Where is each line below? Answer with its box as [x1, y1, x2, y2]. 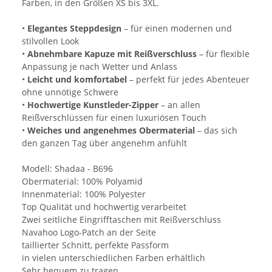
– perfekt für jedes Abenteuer [127, 73, 250, 86]
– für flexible [197, 48, 250, 60]
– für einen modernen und [121, 22, 232, 35]
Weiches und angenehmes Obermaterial [27, 124, 195, 137]
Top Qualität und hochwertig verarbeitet [22, 201, 186, 213]
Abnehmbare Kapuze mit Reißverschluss [27, 48, 197, 60]
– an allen [158, 99, 200, 111]
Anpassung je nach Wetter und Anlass [22, 61, 177, 73]
